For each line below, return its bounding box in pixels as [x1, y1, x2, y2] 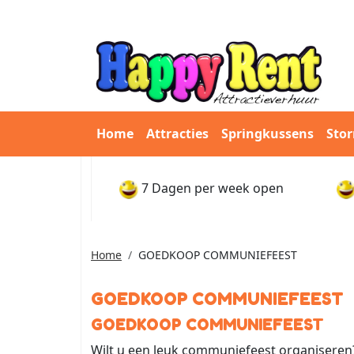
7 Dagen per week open [141, 179, 284, 198]
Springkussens [221, 125, 314, 143]
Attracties [146, 125, 209, 143]
